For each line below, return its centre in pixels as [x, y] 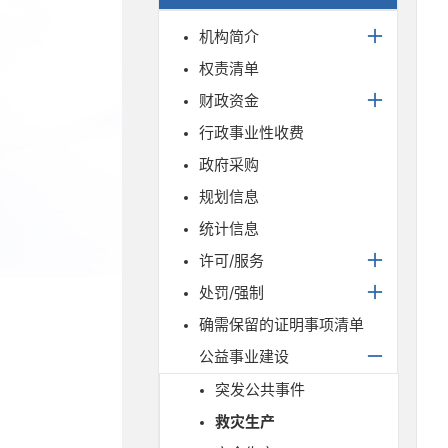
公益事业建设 [244, 356]
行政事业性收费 [251, 132]
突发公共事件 [260, 389]
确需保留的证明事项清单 [281, 324]
